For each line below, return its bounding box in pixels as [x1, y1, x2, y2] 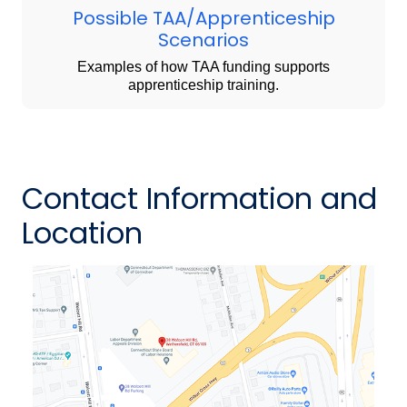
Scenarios [158, 27, 249, 54]
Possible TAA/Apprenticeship [72, 5, 335, 32]
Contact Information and [22, 178, 377, 220]
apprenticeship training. [128, 77, 279, 94]
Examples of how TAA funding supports [77, 59, 330, 75]
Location [22, 213, 143, 254]
